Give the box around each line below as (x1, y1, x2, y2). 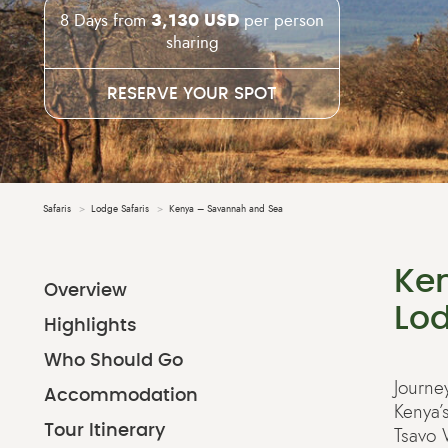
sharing (165, 34, 219, 51)
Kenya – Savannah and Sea (169, 204, 283, 214)
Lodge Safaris (91, 204, 149, 214)
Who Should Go (44, 352, 183, 370)
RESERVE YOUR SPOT (107, 85, 277, 102)
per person (239, 12, 324, 29)
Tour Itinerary (44, 422, 165, 440)
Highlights (44, 317, 137, 335)
